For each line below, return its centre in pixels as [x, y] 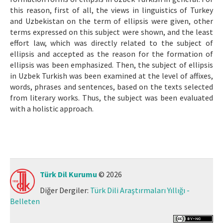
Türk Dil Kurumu [68, 174]
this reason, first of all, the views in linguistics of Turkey [111, 10]
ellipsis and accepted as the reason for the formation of [111, 54]
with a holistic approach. [52, 108]
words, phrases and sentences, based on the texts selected [111, 86]
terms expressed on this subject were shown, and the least [111, 32]
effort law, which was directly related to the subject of [111, 43]
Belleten [25, 201]
